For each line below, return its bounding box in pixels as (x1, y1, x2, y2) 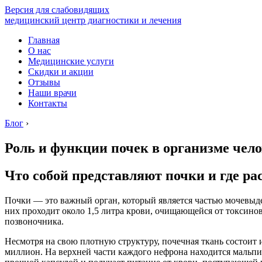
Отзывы (28, 77, 60, 87)
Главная (28, 35, 60, 45)
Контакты (28, 98, 67, 108)
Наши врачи (28, 88, 77, 98)
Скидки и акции (28, 67, 94, 77)
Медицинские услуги (28, 56, 114, 66)
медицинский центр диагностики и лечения (5, 15, 181, 25)
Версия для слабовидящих (5, 5, 109, 15)
